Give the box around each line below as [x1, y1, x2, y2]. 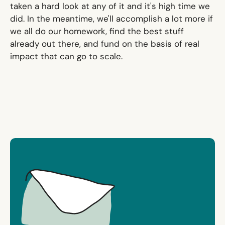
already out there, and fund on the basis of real [10, 38, 199, 50]
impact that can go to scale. [10, 51, 123, 62]
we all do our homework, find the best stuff [10, 26, 184, 37]
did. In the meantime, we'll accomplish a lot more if [10, 13, 213, 25]
